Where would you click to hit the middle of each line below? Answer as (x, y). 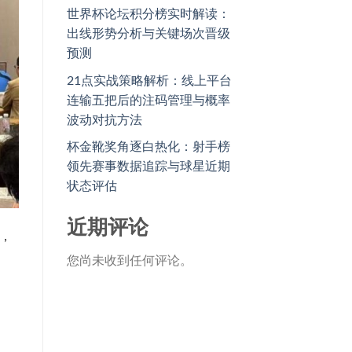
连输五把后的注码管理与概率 (148, 100)
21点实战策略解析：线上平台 (149, 81)
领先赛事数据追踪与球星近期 (148, 167)
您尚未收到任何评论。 (129, 261)
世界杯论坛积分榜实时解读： (148, 15)
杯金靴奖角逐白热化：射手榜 (148, 147)
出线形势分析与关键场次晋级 (148, 34)
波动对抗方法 (104, 120)
